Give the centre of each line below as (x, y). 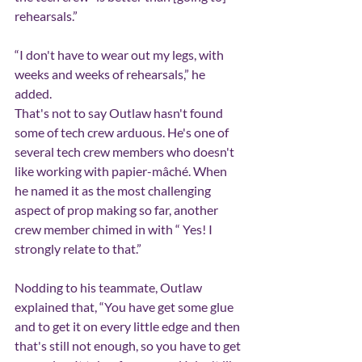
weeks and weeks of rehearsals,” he (111, 74)
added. (33, 93)
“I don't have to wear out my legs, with (120, 54)
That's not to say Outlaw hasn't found (120, 112)
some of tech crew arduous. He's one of (123, 132)
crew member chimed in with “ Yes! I (115, 229)
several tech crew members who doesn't (126, 151)
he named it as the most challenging (114, 190)
